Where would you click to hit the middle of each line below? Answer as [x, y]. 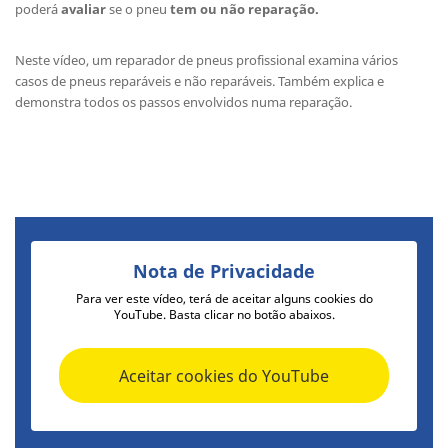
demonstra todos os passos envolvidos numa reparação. [185, 101]
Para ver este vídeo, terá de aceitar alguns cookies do [224, 299]
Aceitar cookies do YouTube [224, 375]
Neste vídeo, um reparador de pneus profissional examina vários [206, 59]
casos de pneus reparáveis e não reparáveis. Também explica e [199, 80]
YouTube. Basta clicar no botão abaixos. [224, 315]
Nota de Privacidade [224, 271]
